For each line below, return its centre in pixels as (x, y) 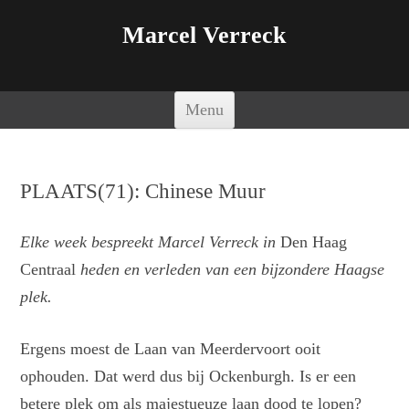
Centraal (51, 269)
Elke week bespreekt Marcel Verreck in (148, 241)
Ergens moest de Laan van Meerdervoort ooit (171, 349)
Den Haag (312, 241)
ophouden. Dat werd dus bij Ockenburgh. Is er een (189, 377)
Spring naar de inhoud (309, 99)
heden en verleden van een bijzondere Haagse (233, 269)
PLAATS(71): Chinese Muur (143, 191)
